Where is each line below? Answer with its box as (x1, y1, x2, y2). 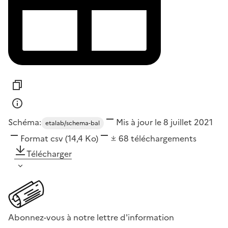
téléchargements (131, 132, 196, 145)
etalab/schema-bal (45, 118, 100, 128)
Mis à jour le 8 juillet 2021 (116, 116, 213, 128)
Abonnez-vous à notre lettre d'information (8, 211, 174, 223)
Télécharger (26, 147, 72, 160)
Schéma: (8, 116, 41, 128)
